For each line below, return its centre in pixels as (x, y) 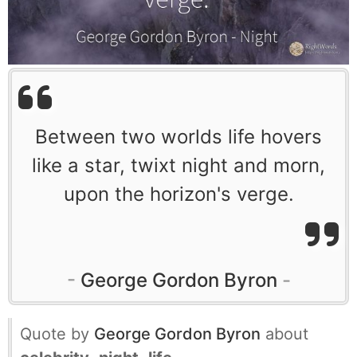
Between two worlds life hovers (178, 136)
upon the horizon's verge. (178, 194)
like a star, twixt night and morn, (178, 165)
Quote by (57, 333)
